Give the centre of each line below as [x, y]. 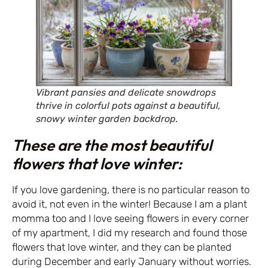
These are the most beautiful [112, 145]
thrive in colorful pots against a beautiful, [128, 105]
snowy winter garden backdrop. [107, 118]
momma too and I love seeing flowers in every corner [130, 218]
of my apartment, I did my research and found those [130, 232]
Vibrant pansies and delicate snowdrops [126, 92]
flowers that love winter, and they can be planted [122, 247]
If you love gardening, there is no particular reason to [131, 189]
